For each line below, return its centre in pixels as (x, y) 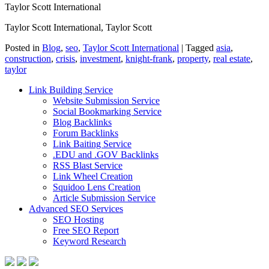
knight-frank (149, 59)
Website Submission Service (106, 101)
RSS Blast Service (88, 166)
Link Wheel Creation (93, 177)
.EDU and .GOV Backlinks (106, 155)
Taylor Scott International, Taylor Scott (78, 28)
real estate (232, 59)
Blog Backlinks (82, 122)
